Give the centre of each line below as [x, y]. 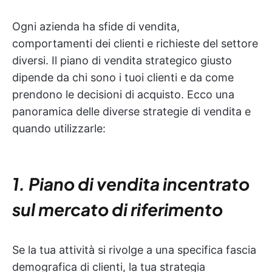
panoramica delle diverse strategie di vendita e [131, 111]
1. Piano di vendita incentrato [131, 183]
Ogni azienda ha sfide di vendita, [96, 26]
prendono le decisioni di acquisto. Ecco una [123, 94]
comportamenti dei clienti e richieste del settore [135, 43]
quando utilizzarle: [59, 128]
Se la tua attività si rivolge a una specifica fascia [134, 250]
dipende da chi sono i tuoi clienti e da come [123, 77]
